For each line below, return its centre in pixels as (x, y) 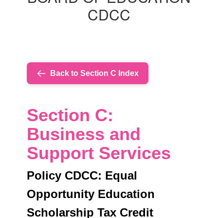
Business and (84, 134)
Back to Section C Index (94, 73)
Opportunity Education (91, 194)
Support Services (99, 153)
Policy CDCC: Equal (82, 176)
